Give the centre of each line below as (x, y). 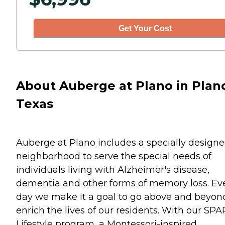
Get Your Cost (145, 28)
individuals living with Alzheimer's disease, (113, 170)
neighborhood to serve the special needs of (114, 156)
